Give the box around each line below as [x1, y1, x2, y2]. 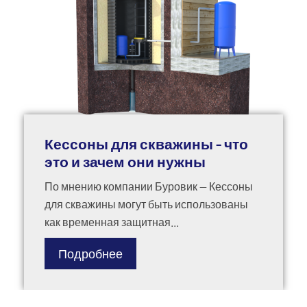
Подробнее [58, 246, 123, 262]
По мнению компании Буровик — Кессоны [45, 180, 253, 193]
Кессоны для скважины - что [45, 135, 248, 153]
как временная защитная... [45, 215, 179, 229]
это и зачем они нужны [45, 153, 206, 171]
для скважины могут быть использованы [45, 197, 248, 211]
